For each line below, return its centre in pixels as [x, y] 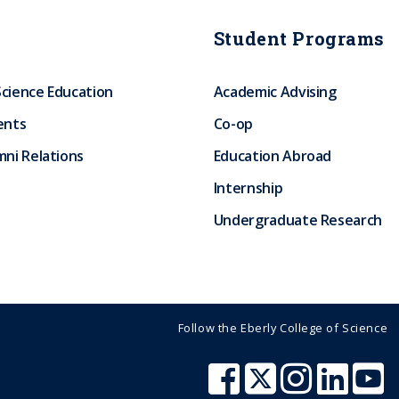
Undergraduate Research [297, 220]
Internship [248, 188]
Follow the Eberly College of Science [283, 328]
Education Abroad [273, 156]
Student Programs [299, 38]
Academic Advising [275, 92]
